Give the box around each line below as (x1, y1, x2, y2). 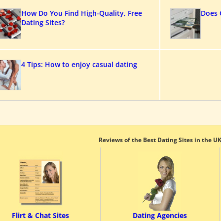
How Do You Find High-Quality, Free (21, 8, 142, 18)
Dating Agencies (133, 211, 187, 220)
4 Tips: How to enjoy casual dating (21, 60, 137, 69)
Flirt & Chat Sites (12, 211, 69, 220)
